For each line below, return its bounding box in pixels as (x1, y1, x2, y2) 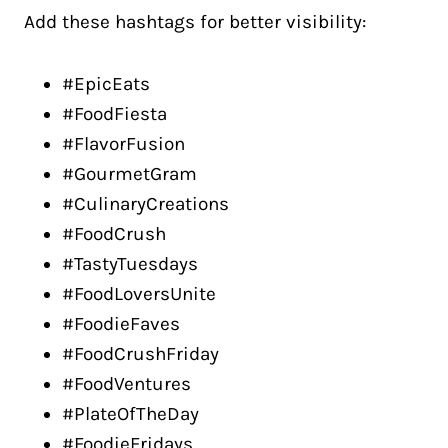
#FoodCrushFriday (62, 343, 219, 365)
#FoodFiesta (62, 103, 167, 125)
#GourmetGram (62, 163, 197, 185)
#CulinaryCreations (62, 193, 229, 215)
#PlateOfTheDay (62, 403, 199, 425)
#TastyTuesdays (62, 253, 198, 275)
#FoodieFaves (62, 313, 180, 335)
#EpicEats (62, 73, 150, 95)
